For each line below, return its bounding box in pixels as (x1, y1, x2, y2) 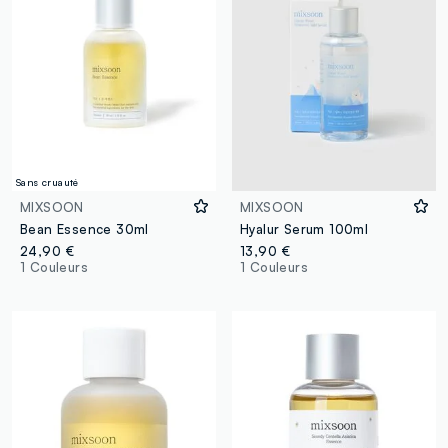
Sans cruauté (16, 175, 79, 188)
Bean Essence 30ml (20, 220, 149, 237)
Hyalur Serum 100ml (239, 220, 369, 237)
